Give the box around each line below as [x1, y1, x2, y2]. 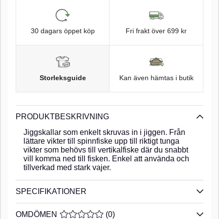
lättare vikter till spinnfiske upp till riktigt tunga [23, 136, 179, 145]
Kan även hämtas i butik [119, 73, 194, 82]
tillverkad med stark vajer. [23, 163, 111, 172]
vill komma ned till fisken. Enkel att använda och [23, 154, 189, 163]
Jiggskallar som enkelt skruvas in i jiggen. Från [23, 128, 185, 136]
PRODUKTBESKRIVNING [16, 112, 109, 121]
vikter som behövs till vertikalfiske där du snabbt [23, 145, 188, 154]
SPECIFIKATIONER [16, 187, 87, 196]
